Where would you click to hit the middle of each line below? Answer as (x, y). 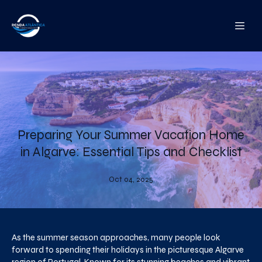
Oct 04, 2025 (131, 180)
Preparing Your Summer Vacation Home (131, 135)
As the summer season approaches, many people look (116, 237)
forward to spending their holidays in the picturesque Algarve (128, 250)
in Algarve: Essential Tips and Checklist (131, 152)
